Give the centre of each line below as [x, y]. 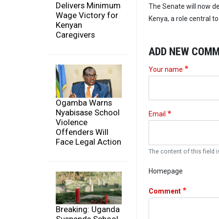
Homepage [166, 171]
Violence [72, 122]
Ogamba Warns [84, 102]
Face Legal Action [88, 142]
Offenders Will [82, 132]
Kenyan [69, 25]
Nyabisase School [88, 112]
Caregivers [75, 35]
